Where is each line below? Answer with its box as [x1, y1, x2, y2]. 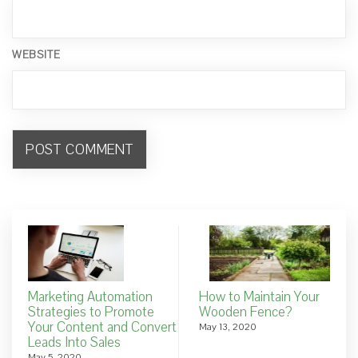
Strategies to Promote [28, 302, 154, 321]
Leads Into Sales [28, 332, 121, 352]
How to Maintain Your [199, 287, 320, 306]
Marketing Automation [28, 287, 153, 306]
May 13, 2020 [199, 320, 257, 333]
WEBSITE [12, 48, 61, 63]
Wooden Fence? [199, 302, 292, 321]
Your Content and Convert [28, 317, 177, 336]
